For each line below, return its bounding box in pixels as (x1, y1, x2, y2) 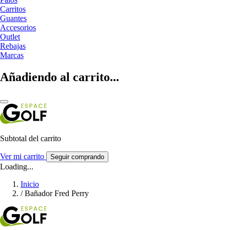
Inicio (21, 179, 39, 188)
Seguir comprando (50, 152, 104, 161)
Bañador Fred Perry (25, 188, 89, 198)
